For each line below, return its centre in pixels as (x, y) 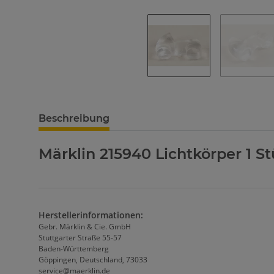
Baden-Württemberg (74, 249)
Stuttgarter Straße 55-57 (80, 238)
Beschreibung (74, 119)
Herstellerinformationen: (91, 215)
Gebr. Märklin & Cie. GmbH (85, 227)
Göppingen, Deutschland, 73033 (93, 260)
